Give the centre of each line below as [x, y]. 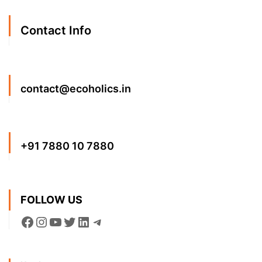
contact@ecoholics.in [76, 89]
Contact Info [56, 31]
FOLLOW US [51, 200]
